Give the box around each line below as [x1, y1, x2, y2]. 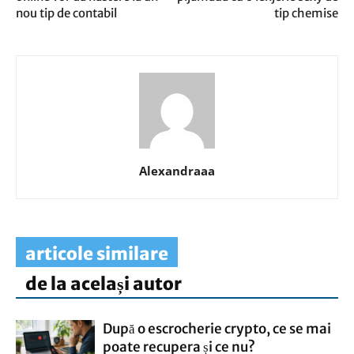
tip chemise [274, 6, 338, 21]
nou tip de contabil [16, 6, 117, 21]
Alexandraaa [139, 163, 215, 179]
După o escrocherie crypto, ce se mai [103, 320, 331, 337]
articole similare [25, 243, 168, 265]
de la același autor [25, 273, 182, 295]
